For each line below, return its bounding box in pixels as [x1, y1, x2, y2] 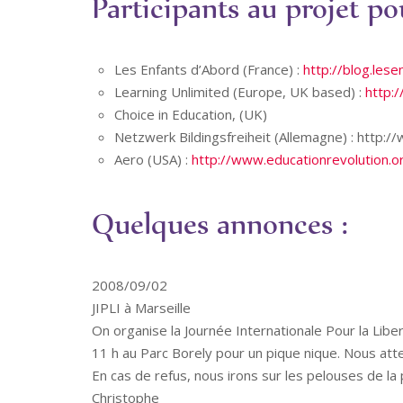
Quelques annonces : [92, 203, 347, 243]
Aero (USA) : [114, 150, 192, 168]
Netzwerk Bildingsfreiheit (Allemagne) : [114, 128, 357, 146]
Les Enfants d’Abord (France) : [114, 60, 303, 78]
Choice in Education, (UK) [114, 105, 267, 123]
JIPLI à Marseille [92, 299, 191, 317]
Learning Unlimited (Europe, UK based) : [114, 83, 365, 101]
